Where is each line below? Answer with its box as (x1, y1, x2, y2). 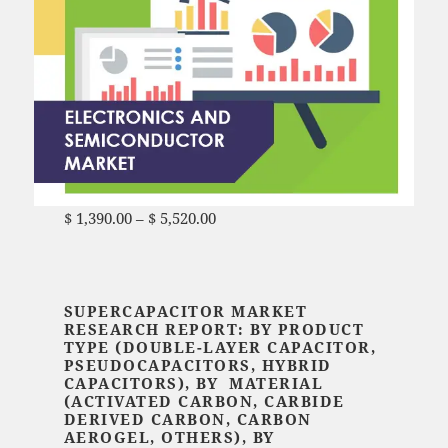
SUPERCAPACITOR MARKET (63, 301, 308, 322)
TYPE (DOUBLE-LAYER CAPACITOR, (63, 337, 377, 358)
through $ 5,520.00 (63, 232, 195, 253)
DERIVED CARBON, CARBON (63, 409, 312, 430)
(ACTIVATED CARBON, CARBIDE (63, 391, 345, 412)
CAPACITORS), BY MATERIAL (63, 373, 324, 394)
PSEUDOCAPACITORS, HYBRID (63, 355, 332, 376)
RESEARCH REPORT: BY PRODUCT (63, 319, 365, 340)
